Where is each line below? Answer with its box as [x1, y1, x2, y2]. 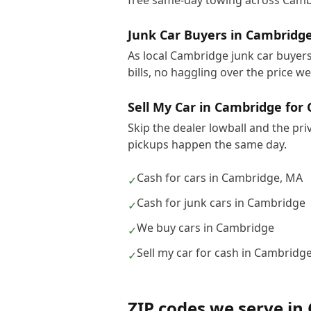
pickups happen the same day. [128, 137, 287, 152]
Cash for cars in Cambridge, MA [137, 170, 303, 185]
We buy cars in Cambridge [137, 220, 274, 235]
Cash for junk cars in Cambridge [137, 195, 305, 210]
